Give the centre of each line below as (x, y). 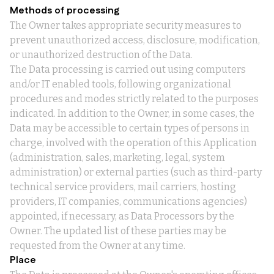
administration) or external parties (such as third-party (136, 172)
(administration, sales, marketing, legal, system (117, 157)
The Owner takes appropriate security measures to (126, 25)
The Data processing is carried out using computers (128, 69)
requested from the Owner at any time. (98, 246)
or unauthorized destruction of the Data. (101, 55)
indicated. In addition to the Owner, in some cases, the (132, 113)
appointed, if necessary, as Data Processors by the (122, 216)
